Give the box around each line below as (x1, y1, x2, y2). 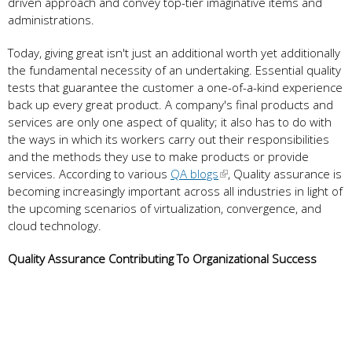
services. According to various (8, 166, 170, 182)
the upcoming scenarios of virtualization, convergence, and (8, 200, 321, 217)
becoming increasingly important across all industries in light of (8, 183, 343, 200)
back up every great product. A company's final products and (8, 97, 333, 113)
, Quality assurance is (228, 166, 342, 182)
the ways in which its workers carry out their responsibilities (8, 131, 329, 148)
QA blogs (170, 166, 218, 182)
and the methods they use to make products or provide (8, 148, 309, 165)
